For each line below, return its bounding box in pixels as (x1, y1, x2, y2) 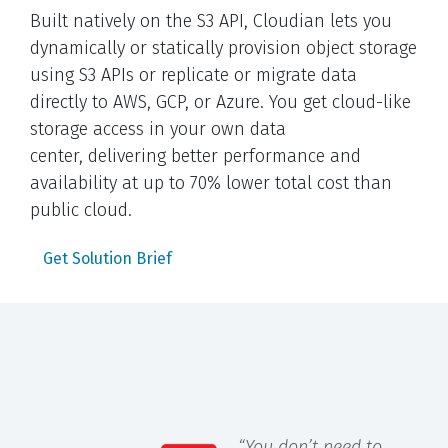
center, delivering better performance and (30, 145, 361, 167)
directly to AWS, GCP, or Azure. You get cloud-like (30, 91, 411, 113)
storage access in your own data (30, 118, 286, 140)
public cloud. (30, 199, 132, 221)
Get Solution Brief (43, 249, 172, 268)
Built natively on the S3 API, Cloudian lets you (30, 10, 392, 32)
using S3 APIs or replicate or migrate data (30, 64, 357, 86)
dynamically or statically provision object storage (30, 37, 417, 59)
